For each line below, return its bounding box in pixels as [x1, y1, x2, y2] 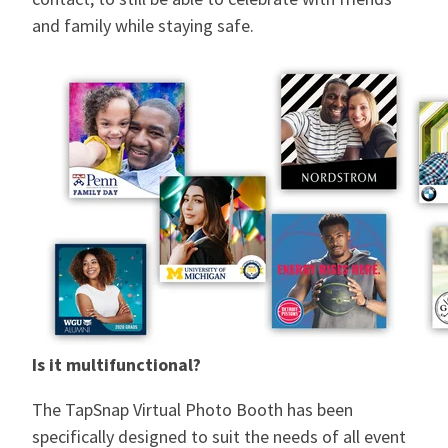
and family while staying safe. [32, 14, 254, 38]
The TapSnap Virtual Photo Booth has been [32, 398, 353, 422]
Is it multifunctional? [32, 353, 201, 377]
